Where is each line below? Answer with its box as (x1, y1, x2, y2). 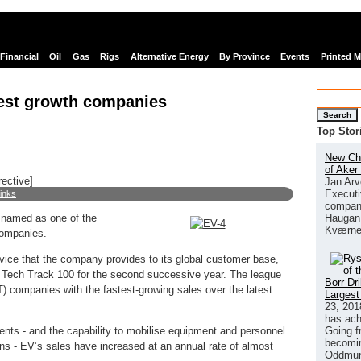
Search (323, 110, 351, 119)
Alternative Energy (130, 52, 209, 62)
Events (280, 52, 310, 62)
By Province (218, 52, 270, 62)
